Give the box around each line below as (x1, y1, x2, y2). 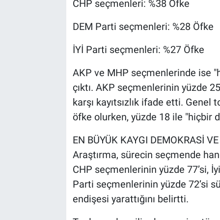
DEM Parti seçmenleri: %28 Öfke (72, 21, 214, 33)
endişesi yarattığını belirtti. (72, 193, 189, 205)
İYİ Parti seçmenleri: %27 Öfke (72, 44, 204, 56)
